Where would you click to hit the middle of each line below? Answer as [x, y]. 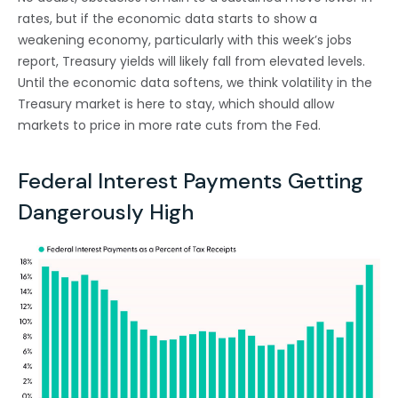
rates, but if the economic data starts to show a [167, 19]
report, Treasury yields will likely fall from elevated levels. [191, 62]
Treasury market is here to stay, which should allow [176, 104]
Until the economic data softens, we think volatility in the [195, 83]
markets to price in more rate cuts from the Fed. [169, 126]
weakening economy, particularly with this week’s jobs [185, 40]
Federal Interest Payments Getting [191, 181]
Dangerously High [106, 212]
